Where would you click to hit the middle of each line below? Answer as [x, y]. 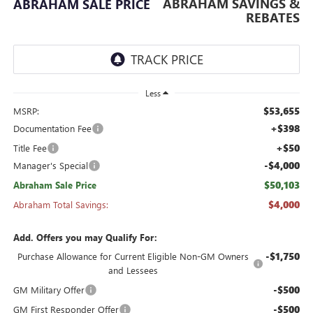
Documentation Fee [52, 129]
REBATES [273, 18]
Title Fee [30, 148]
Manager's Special [50, 166]
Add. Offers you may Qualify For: [85, 238]
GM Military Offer [49, 290]
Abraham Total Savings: [60, 205]
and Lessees [133, 270]
